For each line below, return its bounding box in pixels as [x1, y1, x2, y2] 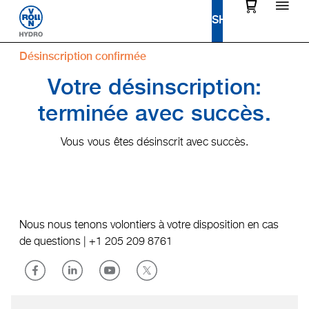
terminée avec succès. [38, 103, 271, 126]
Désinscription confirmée [19, 51, 146, 63]
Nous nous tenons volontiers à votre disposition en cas [19, 218, 279, 231]
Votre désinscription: [47, 77, 262, 100]
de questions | [19, 235, 89, 248]
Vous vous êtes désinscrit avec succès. [60, 135, 249, 148]
